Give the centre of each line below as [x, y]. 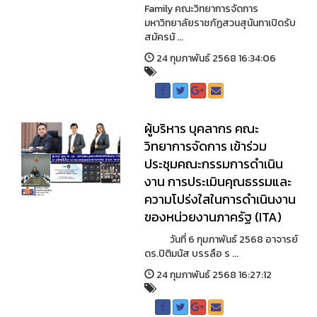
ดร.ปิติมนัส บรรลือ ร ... [191, 254]
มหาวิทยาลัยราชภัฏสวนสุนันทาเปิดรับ [220, 23]
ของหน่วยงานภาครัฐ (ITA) [213, 217]
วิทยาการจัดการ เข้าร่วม [205, 146]
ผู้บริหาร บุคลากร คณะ [201, 128]
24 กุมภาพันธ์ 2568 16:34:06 [215, 58]
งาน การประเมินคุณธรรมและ [218, 181]
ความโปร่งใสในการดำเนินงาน [220, 199]
